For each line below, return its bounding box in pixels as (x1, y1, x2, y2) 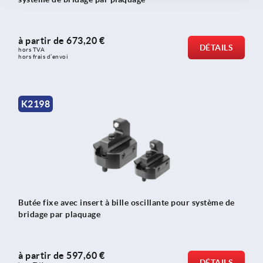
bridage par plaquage (18, 209, 100, 219)
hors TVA (18, 46, 46, 53)
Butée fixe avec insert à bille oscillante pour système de (18, 197, 235, 207)
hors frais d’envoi (18, 53, 68, 60)
